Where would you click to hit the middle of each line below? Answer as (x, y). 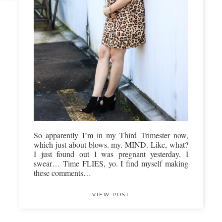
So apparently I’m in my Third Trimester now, (111, 135)
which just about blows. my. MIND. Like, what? (111, 144)
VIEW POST (111, 194)
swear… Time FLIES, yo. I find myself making (111, 163)
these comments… (62, 172)
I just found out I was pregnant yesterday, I (111, 154)
